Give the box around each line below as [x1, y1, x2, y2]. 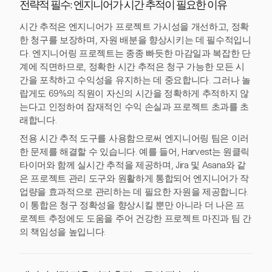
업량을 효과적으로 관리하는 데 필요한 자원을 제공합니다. [19, 186, 249, 197]
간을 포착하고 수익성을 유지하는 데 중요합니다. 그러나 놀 [19, 75, 251, 86]
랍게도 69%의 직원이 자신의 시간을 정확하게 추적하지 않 [19, 88, 249, 99]
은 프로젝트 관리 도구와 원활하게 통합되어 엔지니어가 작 [19, 173, 250, 184]
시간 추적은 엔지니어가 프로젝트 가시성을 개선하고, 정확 [19, 21, 250, 32]
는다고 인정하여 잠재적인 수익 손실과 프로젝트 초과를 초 [19, 101, 250, 112]
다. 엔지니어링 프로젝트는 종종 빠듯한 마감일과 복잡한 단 [19, 48, 251, 59]
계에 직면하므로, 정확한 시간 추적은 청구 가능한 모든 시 [19, 61, 245, 72]
